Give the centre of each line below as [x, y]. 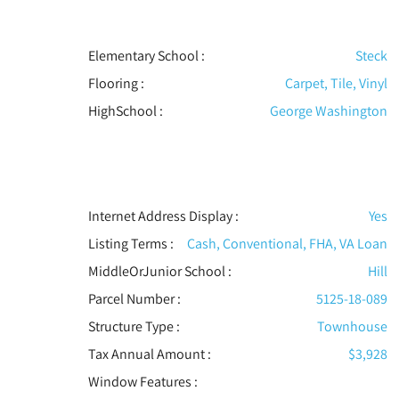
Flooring [113, 84]
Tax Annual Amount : [149, 354]
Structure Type [130, 327]
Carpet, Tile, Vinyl [336, 84]
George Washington [328, 111]
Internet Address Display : [163, 216]
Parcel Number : [134, 299]
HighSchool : [125, 111]
